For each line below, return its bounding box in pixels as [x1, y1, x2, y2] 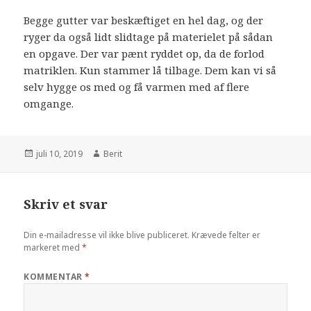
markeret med [24, 242, 83, 254]
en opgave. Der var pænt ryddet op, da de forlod [24, 46, 265, 60]
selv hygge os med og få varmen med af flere [24, 79, 250, 94]
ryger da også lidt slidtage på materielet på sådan [24, 29, 274, 44]
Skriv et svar [24, 196, 108, 213]
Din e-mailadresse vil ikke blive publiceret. [24, 229, 190, 242]
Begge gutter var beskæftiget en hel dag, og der [24, 12, 264, 27]
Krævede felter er [192, 229, 261, 242]
